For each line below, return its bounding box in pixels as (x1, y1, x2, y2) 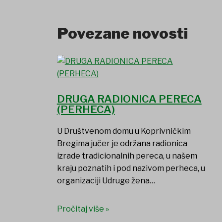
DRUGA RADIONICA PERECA (56, 93, 202, 106)
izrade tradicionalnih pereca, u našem (56, 151, 197, 161)
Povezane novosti (56, 24, 188, 43)
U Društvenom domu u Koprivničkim (56, 126, 191, 136)
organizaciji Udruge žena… (56, 176, 155, 186)
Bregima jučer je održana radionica (56, 139, 187, 149)
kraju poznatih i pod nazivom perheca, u (56, 164, 205, 173)
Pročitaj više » (56, 204, 109, 214)
